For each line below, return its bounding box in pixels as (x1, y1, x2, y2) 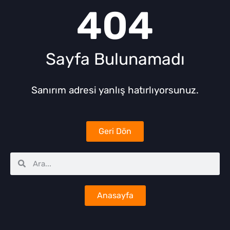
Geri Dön (99, 126, 131, 136)
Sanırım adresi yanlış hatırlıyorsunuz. (31, 84, 199, 96)
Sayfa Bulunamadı (45, 49, 185, 69)
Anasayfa (97, 190, 133, 200)
